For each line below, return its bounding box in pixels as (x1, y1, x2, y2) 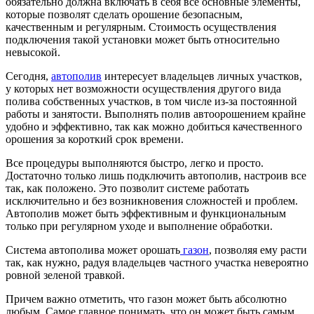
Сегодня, (6, 69, 51, 82)
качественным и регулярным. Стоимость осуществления (6, 20, 276, 33)
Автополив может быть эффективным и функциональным (6, 207, 286, 219)
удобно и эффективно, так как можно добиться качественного (6, 120, 302, 132)
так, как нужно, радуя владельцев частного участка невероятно (6, 256, 308, 268)
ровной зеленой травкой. (6, 268, 125, 281)
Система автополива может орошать (6, 243, 180, 256)
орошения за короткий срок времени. (6, 132, 184, 145)
